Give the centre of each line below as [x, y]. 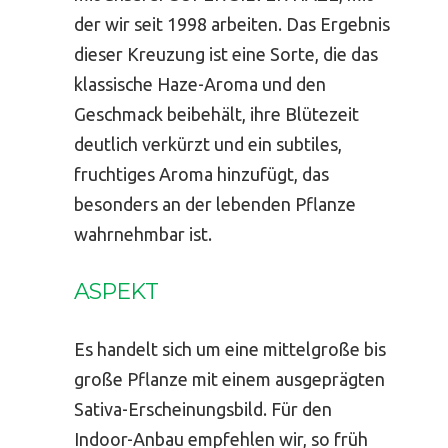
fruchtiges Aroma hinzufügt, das [201, 173]
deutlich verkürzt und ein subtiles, [208, 143]
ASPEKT [116, 291]
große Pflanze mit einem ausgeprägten [229, 378]
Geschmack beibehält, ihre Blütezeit [216, 113]
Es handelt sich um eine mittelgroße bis [230, 348]
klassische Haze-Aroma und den [200, 83]
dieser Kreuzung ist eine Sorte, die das [226, 53]
